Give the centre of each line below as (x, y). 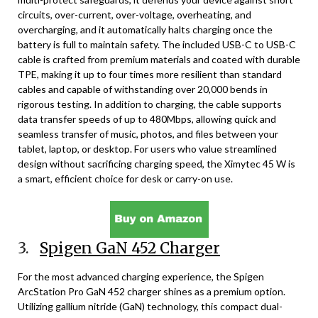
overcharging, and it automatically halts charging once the (145, 29)
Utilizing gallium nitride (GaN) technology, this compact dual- (150, 306)
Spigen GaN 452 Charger (130, 248)
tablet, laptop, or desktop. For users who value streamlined (147, 149)
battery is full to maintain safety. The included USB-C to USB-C (157, 44)
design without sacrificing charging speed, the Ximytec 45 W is (157, 164)
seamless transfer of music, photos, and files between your (148, 134)
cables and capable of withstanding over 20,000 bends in (143, 89)
